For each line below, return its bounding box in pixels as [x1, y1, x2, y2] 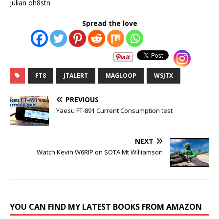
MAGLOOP [106, 71, 136, 80]
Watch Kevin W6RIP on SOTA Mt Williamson [37, 147, 163, 156]
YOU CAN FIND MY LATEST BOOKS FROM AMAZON [10, 201, 202, 212]
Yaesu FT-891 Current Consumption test [56, 106, 173, 115]
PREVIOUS [66, 94, 99, 104]
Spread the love [82, 18, 137, 28]
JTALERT [64, 71, 88, 80]
